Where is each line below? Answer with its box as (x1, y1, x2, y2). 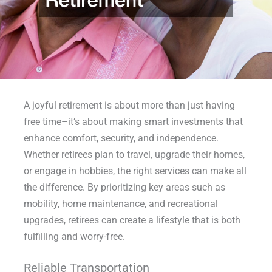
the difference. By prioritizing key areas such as (23, 181, 225, 193)
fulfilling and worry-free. (23, 230, 125, 242)
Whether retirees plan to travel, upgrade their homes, (23, 148, 245, 160)
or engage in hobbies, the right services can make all (23, 165, 246, 177)
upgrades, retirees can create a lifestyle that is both (23, 214, 240, 226)
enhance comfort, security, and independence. (23, 132, 219, 144)
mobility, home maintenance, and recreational (23, 197, 218, 209)
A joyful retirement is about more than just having (23, 99, 235, 111)
